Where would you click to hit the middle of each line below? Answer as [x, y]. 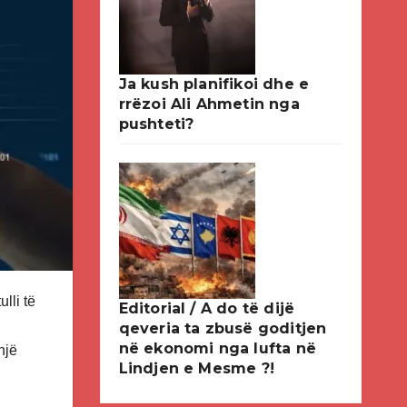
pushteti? [156, 124]
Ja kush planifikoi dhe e [214, 84]
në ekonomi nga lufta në [218, 348]
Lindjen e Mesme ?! [197, 368]
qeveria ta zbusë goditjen [223, 328]
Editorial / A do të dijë [207, 308]
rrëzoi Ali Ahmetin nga [209, 104]
